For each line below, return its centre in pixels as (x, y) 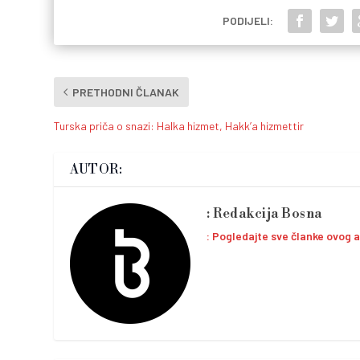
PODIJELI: (247, 21)
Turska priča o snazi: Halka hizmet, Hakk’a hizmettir (179, 126)
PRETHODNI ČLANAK (126, 92)
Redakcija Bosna (268, 214)
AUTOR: (96, 170)
